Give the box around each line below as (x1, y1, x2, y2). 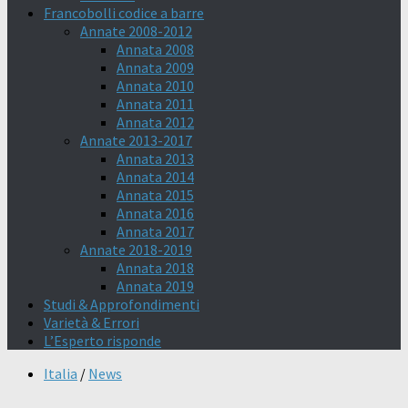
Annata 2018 (117, 259, 194, 277)
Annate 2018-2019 (80, 240, 192, 259)
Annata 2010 (117, 76, 194, 95)
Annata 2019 (117, 277, 194, 295)
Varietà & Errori (44, 313, 139, 331)
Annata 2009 (117, 58, 194, 76)
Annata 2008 (117, 40, 194, 58)
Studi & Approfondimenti (44, 295, 199, 313)
